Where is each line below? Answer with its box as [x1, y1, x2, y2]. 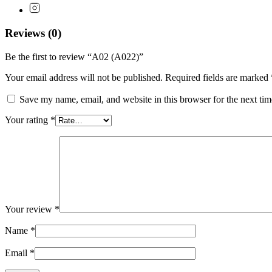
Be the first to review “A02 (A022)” [5, 51, 143, 62]
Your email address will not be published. [5, 72, 163, 83]
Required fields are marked [165, 72, 271, 83]
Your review [5, 203, 55, 214]
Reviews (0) [5, 27, 61, 40]
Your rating [5, 114, 50, 125]
